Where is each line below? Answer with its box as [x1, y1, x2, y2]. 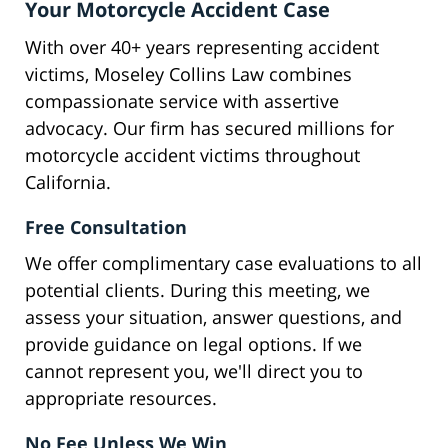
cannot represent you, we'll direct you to [25, 359, 363, 384]
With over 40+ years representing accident [25, 35, 379, 60]
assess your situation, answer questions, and [25, 305, 402, 330]
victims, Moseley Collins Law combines [25, 62, 352, 87]
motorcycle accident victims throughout [25, 143, 360, 168]
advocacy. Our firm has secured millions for [25, 116, 394, 141]
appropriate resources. [25, 386, 217, 411]
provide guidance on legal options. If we [25, 332, 362, 357]
